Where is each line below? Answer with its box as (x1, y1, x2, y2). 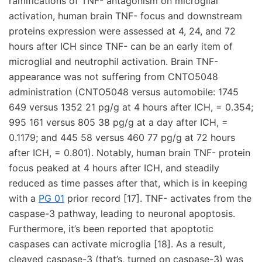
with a (9, 192, 39, 204)
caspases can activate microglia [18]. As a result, (9, 238, 225, 250)
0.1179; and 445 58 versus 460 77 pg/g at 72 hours (9, 132, 235, 143)
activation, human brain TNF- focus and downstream (9, 10, 242, 22)
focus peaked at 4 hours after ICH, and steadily (9, 162, 219, 174)
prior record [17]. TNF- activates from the (64, 192, 251, 204)
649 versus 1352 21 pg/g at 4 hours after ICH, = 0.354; (9, 101, 253, 113)
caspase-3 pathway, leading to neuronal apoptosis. (9, 208, 235, 219)
